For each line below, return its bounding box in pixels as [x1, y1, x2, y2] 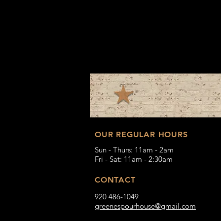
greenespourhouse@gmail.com [95, 201, 196, 211]
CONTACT [95, 175, 136, 185]
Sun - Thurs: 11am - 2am [95, 145, 174, 155]
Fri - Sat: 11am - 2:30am [95, 154, 173, 164]
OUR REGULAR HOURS [95, 130, 188, 140]
